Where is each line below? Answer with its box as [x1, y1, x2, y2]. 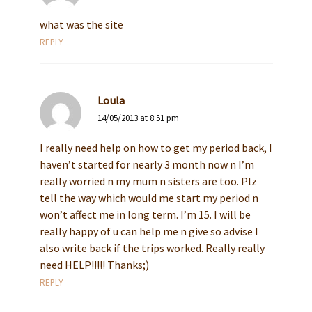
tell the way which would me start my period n [39, 191, 258, 205]
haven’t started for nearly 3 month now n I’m [39, 157, 254, 172]
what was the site [39, 17, 123, 32]
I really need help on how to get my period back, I [39, 141, 272, 155]
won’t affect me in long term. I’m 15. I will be [39, 208, 251, 222]
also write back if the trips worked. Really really [39, 241, 265, 256]
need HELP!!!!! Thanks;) [39, 258, 149, 272]
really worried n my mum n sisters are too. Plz [39, 174, 257, 189]
